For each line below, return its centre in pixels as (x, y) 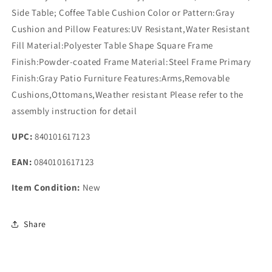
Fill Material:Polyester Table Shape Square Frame (112, 45)
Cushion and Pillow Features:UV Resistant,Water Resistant (131, 29)
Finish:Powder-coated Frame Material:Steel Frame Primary (132, 62)
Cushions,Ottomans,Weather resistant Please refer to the (128, 94)
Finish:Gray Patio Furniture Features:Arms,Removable (121, 78)
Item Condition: (46, 187)
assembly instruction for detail (74, 111)
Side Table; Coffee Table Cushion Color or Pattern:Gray (123, 12)
